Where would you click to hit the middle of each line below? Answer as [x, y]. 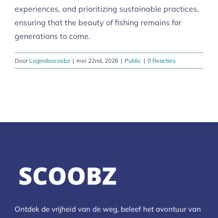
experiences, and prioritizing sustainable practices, [107, 9]
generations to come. [53, 36]
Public [133, 60]
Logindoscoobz [50, 60]
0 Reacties [162, 60]
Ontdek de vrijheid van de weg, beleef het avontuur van [108, 209]
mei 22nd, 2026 [97, 60]
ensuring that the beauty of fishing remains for [98, 22]
